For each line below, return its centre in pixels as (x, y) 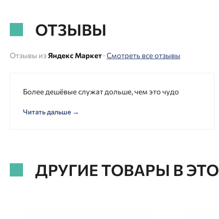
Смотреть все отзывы (143, 55)
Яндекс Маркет (75, 55)
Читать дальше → (51, 112)
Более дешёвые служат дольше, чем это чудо (101, 91)
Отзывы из (29, 55)
